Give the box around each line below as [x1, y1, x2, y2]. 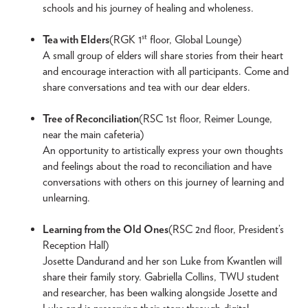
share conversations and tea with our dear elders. [43, 80, 250, 94]
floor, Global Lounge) [147, 33, 242, 47]
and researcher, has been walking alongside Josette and [43, 286, 277, 300]
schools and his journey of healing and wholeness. [43, 1, 254, 15]
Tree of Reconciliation [43, 112, 139, 126]
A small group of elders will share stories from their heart [43, 49, 283, 63]
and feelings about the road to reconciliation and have [43, 159, 272, 173]
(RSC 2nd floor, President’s [168, 223, 284, 236]
